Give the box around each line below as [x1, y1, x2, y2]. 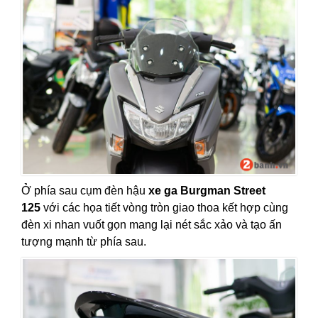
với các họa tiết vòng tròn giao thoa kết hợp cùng [40, 201, 288, 214]
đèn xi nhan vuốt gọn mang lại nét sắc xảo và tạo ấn [21, 218, 282, 231]
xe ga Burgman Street [148, 184, 265, 197]
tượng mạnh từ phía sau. [21, 235, 146, 248]
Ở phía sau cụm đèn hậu [21, 184, 148, 197]
